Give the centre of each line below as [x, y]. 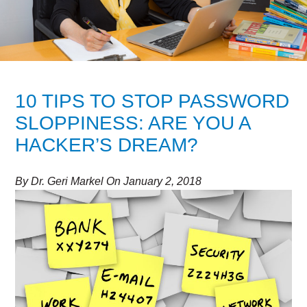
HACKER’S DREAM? [107, 145]
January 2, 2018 [163, 181]
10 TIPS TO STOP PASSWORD [152, 101]
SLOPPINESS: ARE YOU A [133, 123]
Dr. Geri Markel [67, 181]
